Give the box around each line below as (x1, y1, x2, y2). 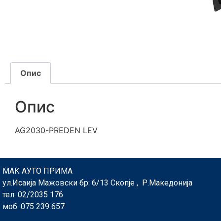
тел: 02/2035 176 (2, 190, 63, 200)
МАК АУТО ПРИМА (2, 166, 73, 176)
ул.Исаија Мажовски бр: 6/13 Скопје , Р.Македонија (2, 178, 192, 188)
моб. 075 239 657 (2, 202, 65, 212)
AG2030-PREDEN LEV (15, 125, 98, 135)
